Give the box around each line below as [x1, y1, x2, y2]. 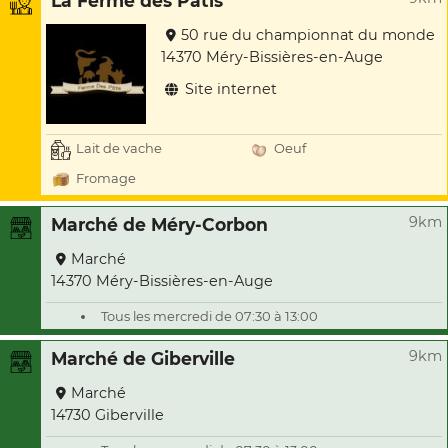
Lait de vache [76, 140, 162, 157]
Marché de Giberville [51, 348, 235, 369]
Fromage [76, 170, 136, 187]
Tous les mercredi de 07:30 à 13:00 [101, 308, 318, 324]
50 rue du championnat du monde [181, 26, 435, 44]
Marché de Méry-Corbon [51, 214, 268, 235]
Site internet [181, 80, 277, 98]
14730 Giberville [51, 406, 164, 424]
